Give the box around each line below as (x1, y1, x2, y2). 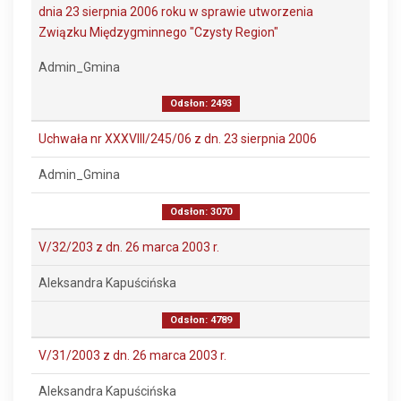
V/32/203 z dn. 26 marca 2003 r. (38, 240, 219, 254)
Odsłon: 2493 (169, 98, 232, 109)
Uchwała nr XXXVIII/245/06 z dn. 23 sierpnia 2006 (38, 132, 317, 146)
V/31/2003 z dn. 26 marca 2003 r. (38, 348, 226, 363)
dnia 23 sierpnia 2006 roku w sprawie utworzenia (38, 4, 313, 19)
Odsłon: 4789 (169, 314, 232, 326)
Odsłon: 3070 (169, 206, 232, 218)
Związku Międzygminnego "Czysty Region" (38, 25, 278, 39)
